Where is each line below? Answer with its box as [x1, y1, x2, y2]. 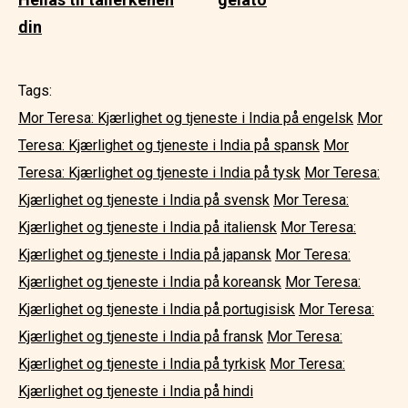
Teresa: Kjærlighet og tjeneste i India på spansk [18, 136, 320, 154]
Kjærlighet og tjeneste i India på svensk [18, 190, 270, 209]
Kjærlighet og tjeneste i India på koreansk [18, 272, 281, 291]
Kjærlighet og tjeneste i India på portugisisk [18, 300, 295, 318]
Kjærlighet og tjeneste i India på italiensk [18, 218, 277, 236]
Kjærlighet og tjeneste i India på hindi [18, 382, 253, 400]
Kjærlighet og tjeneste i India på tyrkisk [18, 354, 266, 372]
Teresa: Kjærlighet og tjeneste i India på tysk [18, 163, 301, 181]
